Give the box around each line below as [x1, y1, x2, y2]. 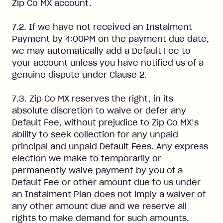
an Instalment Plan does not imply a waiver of [12, 189, 206, 199]
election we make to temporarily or [12, 153, 161, 163]
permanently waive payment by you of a [12, 165, 183, 175]
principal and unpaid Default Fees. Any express [12, 141, 208, 151]
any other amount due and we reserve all [12, 201, 187, 211]
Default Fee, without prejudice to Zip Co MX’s [12, 117, 199, 127]
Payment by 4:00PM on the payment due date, [12, 34, 209, 44]
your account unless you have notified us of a [12, 58, 204, 68]
